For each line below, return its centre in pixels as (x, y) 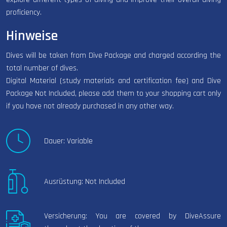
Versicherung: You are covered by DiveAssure (132, 216)
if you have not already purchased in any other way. (90, 106)
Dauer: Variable (68, 141)
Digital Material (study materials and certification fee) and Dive (113, 81)
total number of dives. (42, 68)
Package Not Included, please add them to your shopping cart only (113, 94)
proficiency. (24, 13)
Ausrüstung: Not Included (84, 181)
